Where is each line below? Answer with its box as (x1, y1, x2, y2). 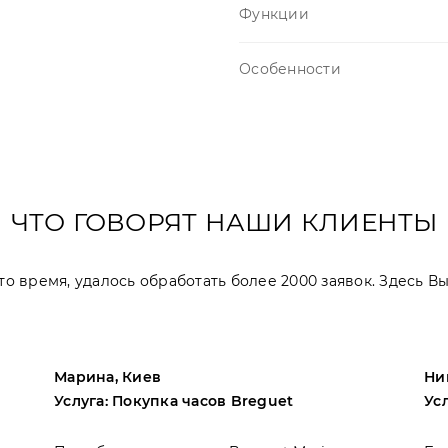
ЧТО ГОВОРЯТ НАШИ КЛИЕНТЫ (10, 207, 438, 237)
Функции (239, 5, 309, 23)
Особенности (239, 60, 341, 78)
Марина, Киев (54, 368, 161, 386)
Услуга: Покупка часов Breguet (54, 392, 294, 410)
